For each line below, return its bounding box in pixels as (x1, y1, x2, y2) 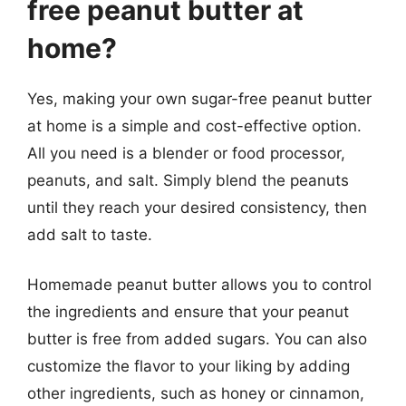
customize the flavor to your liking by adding (27, 357, 350, 375)
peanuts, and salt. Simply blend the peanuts (27, 170, 349, 189)
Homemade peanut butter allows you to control (27, 275, 372, 294)
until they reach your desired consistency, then (27, 198, 367, 217)
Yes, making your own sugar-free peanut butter (27, 89, 372, 108)
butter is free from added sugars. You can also (27, 330, 367, 348)
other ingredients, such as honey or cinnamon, (27, 384, 364, 402)
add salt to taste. (27, 225, 152, 244)
